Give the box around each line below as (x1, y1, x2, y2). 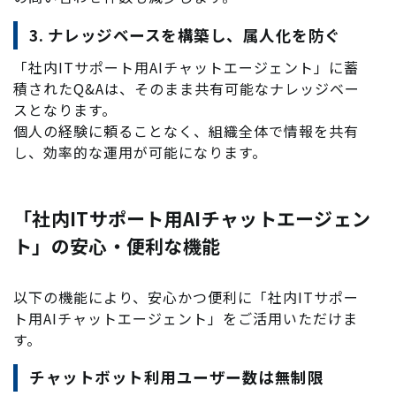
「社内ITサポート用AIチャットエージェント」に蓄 (13, 56, 359, 78)
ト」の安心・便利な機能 (13, 232, 221, 259)
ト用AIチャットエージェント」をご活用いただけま (13, 307, 358, 329)
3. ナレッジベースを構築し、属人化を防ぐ (29, 23, 341, 46)
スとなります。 (13, 98, 117, 120)
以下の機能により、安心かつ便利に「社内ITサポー (13, 286, 359, 308)
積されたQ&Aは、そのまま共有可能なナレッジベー (13, 77, 360, 99)
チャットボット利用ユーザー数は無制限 (29, 366, 324, 389)
